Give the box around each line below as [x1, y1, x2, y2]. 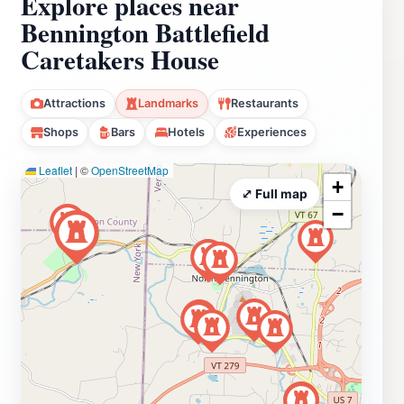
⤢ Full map [242, 186, 308, 201]
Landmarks [138, 96, 198, 110]
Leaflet [36, 161, 72, 178]
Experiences [237, 124, 307, 139]
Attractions [43, 96, 106, 110]
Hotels [168, 124, 205, 139]
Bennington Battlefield [21, 13, 270, 51]
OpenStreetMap [91, 161, 169, 178]
